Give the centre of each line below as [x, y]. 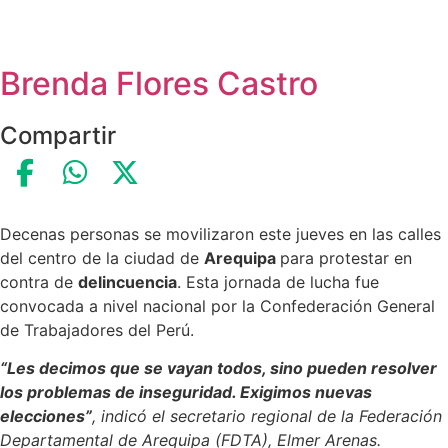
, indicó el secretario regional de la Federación [267, 416]
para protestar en [346, 257]
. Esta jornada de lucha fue [278, 281]
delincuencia [127, 281]
